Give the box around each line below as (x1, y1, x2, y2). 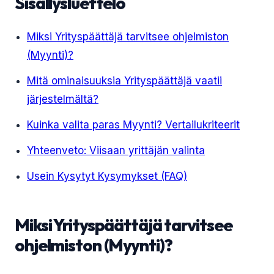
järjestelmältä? (27, 93, 98, 105)
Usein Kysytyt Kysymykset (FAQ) (27, 170, 187, 182)
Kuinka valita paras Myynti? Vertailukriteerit (27, 119, 240, 131)
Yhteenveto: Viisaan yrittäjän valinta (27, 144, 205, 157)
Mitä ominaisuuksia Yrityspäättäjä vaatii (27, 75, 222, 87)
